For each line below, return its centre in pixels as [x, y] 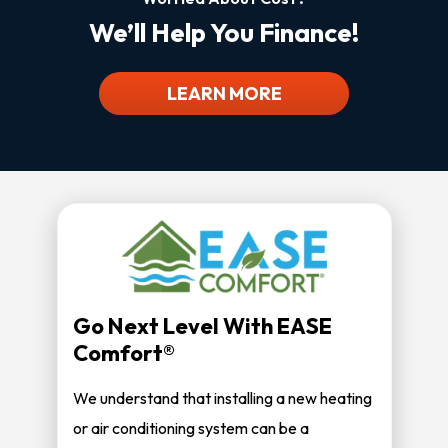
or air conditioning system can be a [190, 428]
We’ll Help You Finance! [224, 32]
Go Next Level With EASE [202, 326]
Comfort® [123, 353]
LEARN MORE [224, 93]
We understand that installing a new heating [222, 398]
